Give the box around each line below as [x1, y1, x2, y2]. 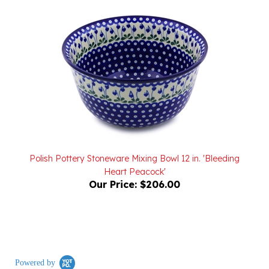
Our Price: [89, 161, 137, 174]
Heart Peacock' [103, 149, 166, 160]
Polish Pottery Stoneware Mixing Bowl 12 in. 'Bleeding [29, 136, 240, 147]
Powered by [15, 241, 55, 250]
